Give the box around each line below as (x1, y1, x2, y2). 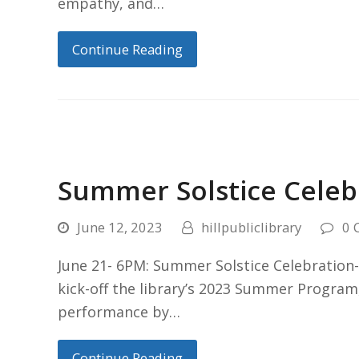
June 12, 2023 (77, 217, 163, 236)
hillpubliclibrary (201, 217, 301, 236)
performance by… (58, 301, 180, 321)
